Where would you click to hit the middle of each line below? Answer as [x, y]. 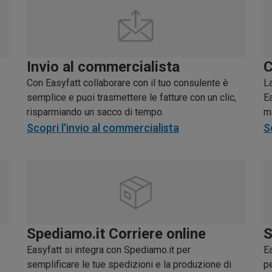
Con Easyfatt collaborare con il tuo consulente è [127, 83]
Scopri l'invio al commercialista [103, 128]
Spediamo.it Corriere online [116, 233]
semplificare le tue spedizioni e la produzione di [129, 264]
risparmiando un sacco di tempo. [95, 112]
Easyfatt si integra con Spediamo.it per [109, 250]
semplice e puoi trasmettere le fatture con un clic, [131, 98]
